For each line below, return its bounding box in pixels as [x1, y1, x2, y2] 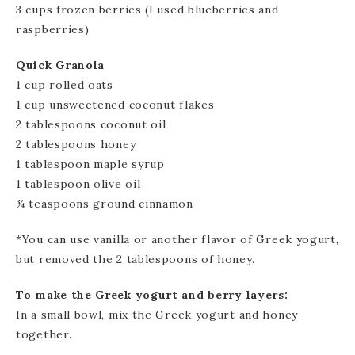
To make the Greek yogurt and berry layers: [16, 287, 288, 302]
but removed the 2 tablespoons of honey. [16, 251, 255, 266]
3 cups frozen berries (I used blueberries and [16, 2, 279, 17]
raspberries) [16, 21, 90, 36]
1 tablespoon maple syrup [16, 156, 165, 171]
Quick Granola [16, 57, 105, 72]
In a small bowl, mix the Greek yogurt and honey [16, 307, 298, 322]
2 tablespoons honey [16, 136, 136, 151]
